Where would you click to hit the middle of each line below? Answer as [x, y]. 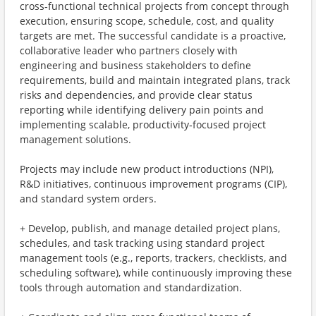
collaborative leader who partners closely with [129, 50]
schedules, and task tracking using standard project [142, 243]
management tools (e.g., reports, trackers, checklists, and [153, 258]
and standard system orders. [88, 199]
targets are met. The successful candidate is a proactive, [153, 36]
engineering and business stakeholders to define [135, 65]
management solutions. [75, 139]
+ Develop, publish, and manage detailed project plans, [150, 228]
